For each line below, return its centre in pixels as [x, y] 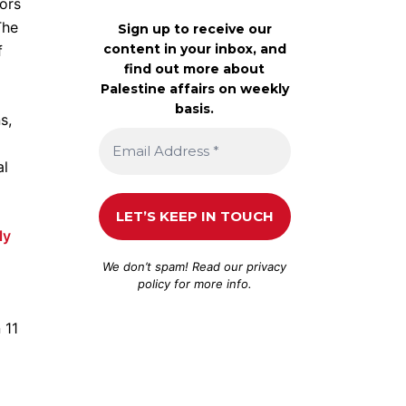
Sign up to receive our [194, 29]
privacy [267, 266]
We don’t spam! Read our [175, 266]
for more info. [211, 283]
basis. [195, 108]
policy [154, 283]
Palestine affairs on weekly [194, 88]
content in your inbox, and [194, 48]
